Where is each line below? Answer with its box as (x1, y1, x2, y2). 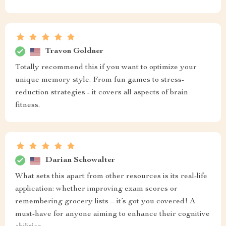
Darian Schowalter (45, 156, 115, 164)
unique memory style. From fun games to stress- (15, 76, 184, 84)
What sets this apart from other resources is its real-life (15, 173, 207, 181)
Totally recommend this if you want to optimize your (15, 64, 197, 72)
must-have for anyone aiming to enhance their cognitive (15, 210, 210, 218)
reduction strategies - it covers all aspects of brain (15, 89, 188, 97)
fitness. (15, 101, 40, 109)
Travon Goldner (45, 47, 103, 55)
